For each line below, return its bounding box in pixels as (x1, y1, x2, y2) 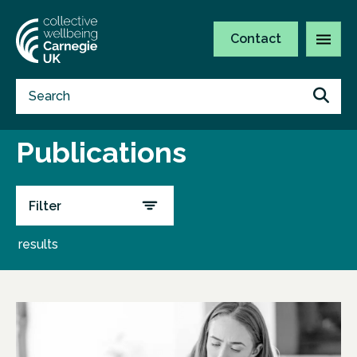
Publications (16, 135, 186, 169)
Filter (29, 198, 61, 214)
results (18, 237, 58, 252)
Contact (230, 31, 281, 47)
